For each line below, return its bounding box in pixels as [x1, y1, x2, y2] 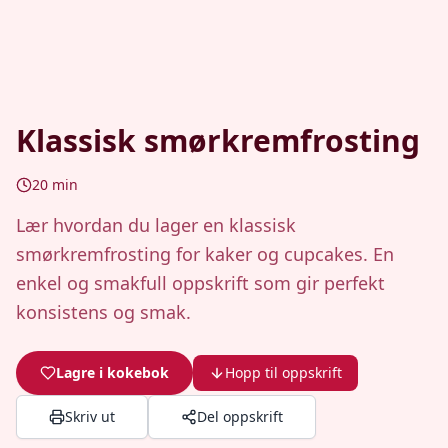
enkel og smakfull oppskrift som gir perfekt [16, 271, 385, 295]
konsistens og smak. [16, 300, 191, 324]
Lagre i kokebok [56, 363, 169, 382]
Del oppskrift [197, 407, 283, 426]
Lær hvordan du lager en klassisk [16, 213, 296, 237]
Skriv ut [65, 407, 115, 426]
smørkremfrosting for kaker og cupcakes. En [16, 242, 394, 266]
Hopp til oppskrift [225, 363, 342, 382]
